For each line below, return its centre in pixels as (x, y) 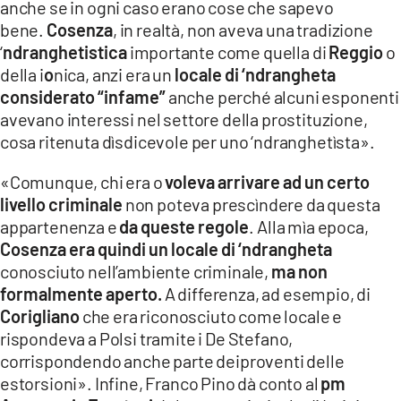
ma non (299, 271)
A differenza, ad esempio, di (267, 293)
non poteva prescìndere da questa (252, 204)
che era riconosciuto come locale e (211, 316)
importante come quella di (228, 51)
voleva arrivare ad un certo (268, 181)
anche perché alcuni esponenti (282, 96)
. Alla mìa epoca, (309, 226)
